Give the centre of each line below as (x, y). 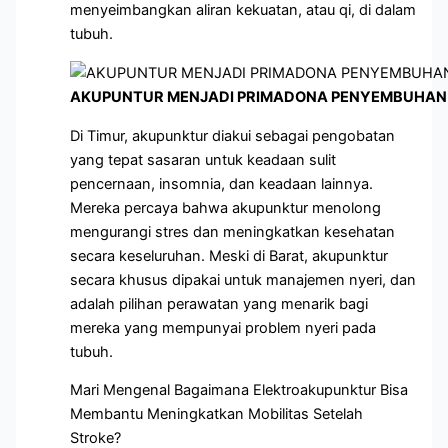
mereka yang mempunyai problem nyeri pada (223, 327)
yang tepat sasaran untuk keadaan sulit (203, 159)
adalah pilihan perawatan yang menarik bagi (219, 303)
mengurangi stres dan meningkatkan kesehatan (233, 231)
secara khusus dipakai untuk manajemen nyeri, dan (243, 279)
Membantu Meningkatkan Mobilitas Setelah (217, 414)
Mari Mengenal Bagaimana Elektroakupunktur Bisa (239, 390)
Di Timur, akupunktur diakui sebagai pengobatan (233, 135)
